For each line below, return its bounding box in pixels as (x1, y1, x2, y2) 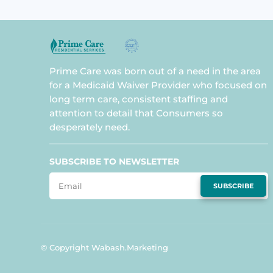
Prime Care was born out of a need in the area (49, 65, 261, 77)
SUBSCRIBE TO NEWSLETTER (49, 155, 180, 167)
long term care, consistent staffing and (49, 93, 229, 105)
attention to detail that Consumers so (49, 107, 224, 119)
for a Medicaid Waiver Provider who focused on (49, 79, 268, 91)
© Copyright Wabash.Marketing (41, 243, 169, 253)
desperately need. (49, 121, 130, 133)
